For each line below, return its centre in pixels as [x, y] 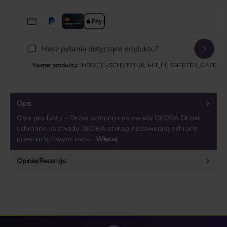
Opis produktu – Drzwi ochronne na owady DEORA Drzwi [108, 118]
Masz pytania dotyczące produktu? [100, 49]
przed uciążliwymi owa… [56, 139]
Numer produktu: [56, 66]
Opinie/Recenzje [41, 161]
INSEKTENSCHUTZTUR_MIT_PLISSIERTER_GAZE [148, 66]
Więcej [106, 139]
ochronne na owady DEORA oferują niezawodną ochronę [107, 128]
